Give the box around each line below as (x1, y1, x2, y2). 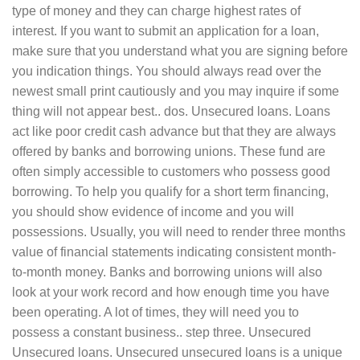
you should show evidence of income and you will (12, 205, 294, 219)
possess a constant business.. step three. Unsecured (12, 325, 311, 340)
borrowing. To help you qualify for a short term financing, (12, 185, 329, 199)
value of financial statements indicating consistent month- (12, 245, 336, 260)
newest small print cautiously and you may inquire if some (12, 84, 339, 99)
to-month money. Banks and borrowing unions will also (12, 265, 322, 280)
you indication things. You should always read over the (12, 64, 321, 79)
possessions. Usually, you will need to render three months (12, 225, 346, 239)
